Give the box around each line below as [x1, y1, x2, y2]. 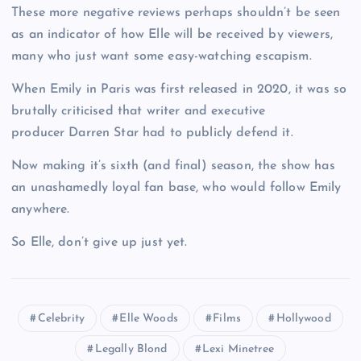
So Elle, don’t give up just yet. [11, 236, 188, 249]
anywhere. [11, 202, 70, 216]
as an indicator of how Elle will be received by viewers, [11, 27, 333, 41]
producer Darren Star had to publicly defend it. [11, 126, 293, 139]
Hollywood [276, 313, 331, 325]
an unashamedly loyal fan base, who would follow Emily [11, 180, 342, 194]
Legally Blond [94, 343, 168, 355]
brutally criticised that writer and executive [11, 104, 266, 118]
